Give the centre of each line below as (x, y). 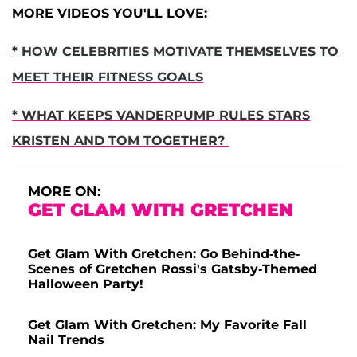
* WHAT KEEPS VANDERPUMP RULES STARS (161, 115)
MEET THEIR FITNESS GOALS (108, 76)
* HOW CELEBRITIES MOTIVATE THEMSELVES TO (175, 51)
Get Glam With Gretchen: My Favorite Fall (167, 324)
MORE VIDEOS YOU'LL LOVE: (112, 13)
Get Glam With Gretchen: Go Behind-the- (164, 253)
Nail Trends (66, 339)
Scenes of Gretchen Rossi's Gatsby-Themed (173, 269)
